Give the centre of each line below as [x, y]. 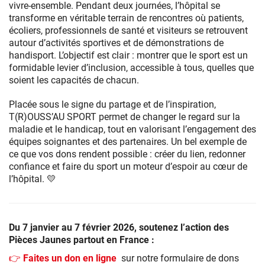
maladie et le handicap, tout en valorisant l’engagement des [132, 130]
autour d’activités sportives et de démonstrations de [116, 43]
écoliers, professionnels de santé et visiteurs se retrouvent [128, 31]
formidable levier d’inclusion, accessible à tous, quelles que [131, 68]
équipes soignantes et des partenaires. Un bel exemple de [128, 142]
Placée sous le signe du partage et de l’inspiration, [112, 105]
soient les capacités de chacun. [74, 80]
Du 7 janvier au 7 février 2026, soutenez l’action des [119, 228]
